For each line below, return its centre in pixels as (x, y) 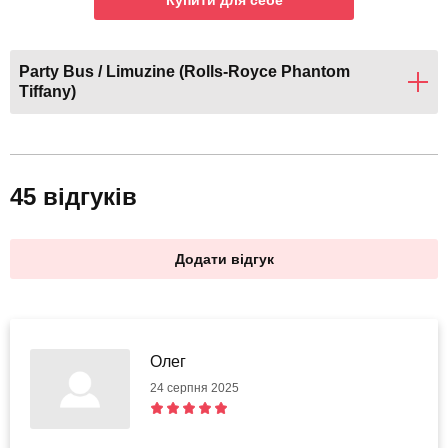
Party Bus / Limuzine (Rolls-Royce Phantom (184, 72)
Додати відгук (224, 259)
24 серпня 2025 (194, 388)
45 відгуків (73, 197)
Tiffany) (47, 92)
